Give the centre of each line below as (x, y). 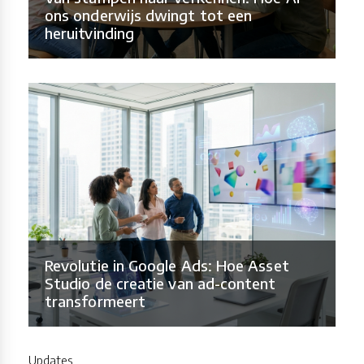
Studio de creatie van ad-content (160, 283)
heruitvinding (90, 32)
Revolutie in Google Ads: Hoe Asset (167, 265)
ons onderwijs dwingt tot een (149, 15)
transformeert (95, 301)
